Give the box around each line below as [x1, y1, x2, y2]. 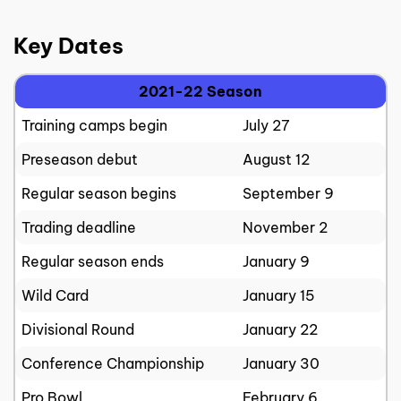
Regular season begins [21, 183, 176, 202]
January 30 [243, 354, 320, 372]
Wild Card [21, 286, 89, 304]
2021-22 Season [139, 81, 262, 100]
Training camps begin [21, 115, 167, 134]
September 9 [243, 183, 334, 202]
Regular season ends [21, 252, 164, 270]
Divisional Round [21, 320, 134, 338]
